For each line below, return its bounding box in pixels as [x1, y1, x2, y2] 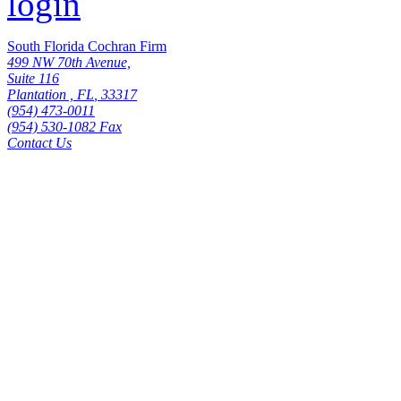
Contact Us [7, 134, 72, 150]
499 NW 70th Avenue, [7, 54, 131, 70]
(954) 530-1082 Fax [7, 118, 122, 134]
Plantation [7, 86, 66, 102]
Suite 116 [7, 70, 59, 86]
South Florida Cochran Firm [7, 38, 166, 54]
